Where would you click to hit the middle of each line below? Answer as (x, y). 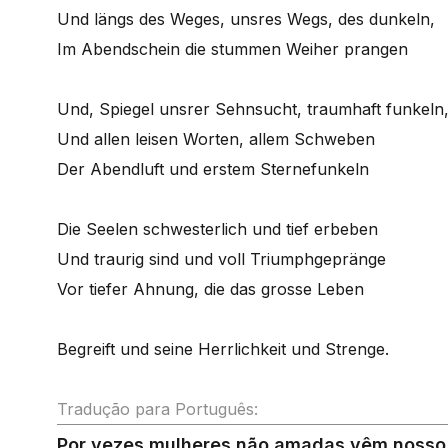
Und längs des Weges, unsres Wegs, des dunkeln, (246, 19)
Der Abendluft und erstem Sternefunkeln (213, 169)
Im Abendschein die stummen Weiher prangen (232, 49)
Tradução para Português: (157, 409)
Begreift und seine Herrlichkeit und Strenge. (223, 349)
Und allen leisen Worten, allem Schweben (216, 139)
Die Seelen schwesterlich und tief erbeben (217, 229)
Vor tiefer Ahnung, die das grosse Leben (210, 289)
